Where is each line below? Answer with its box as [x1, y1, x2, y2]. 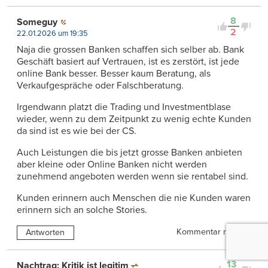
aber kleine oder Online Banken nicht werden [17, 159, 207, 171]
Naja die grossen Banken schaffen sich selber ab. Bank [17, 44, 244, 56]
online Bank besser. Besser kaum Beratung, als [17, 68, 211, 80]
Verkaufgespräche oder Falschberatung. [17, 80, 184, 92]
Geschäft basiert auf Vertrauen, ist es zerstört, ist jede [17, 56, 239, 68]
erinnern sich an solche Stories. [17, 204, 147, 217]
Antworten [26, 227, 65, 238]
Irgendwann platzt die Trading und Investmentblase [17, 101, 231, 114]
